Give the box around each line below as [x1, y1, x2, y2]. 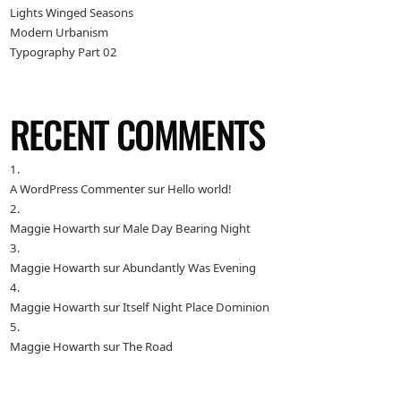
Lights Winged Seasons [9, 4, 133, 21]
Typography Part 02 [9, 43, 117, 60]
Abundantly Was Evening [122, 260, 256, 277]
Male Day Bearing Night [122, 220, 251, 237]
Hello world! [166, 181, 232, 198]
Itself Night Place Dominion [122, 299, 269, 316]
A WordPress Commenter [9, 181, 145, 198]
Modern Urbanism [9, 23, 108, 40]
